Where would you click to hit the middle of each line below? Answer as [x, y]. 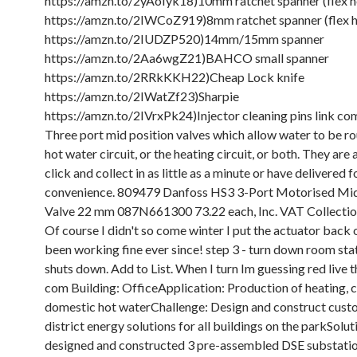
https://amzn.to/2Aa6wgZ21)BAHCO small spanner [187, 58]
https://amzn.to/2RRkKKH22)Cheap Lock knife [175, 77]
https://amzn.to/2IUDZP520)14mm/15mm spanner [184, 39]
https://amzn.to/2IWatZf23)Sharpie [142, 96]
